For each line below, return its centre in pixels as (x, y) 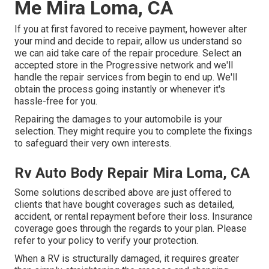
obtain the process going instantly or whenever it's (120, 89)
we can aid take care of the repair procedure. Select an (128, 53)
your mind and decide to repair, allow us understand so (128, 41)
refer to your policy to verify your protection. (106, 241)
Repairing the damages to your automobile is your (118, 119)
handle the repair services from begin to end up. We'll (126, 77)
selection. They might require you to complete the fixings (133, 131)
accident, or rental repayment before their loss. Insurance (134, 217)
